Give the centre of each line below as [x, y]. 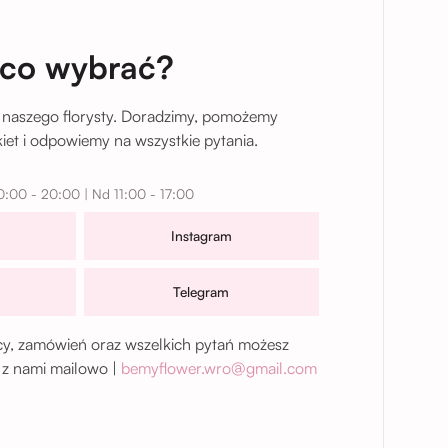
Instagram [201, 235]
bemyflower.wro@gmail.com [219, 368]
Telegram [201, 291]
